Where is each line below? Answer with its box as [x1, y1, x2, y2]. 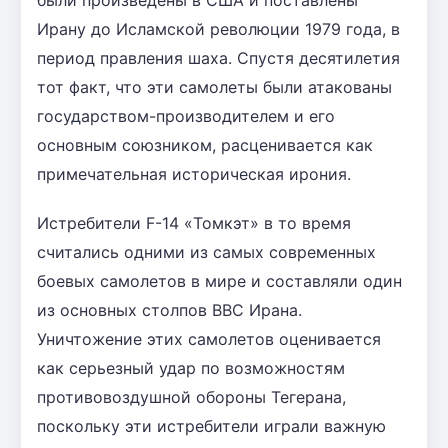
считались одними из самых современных [37, 241, 376, 262]
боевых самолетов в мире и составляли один [37, 270, 402, 291]
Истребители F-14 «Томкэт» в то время [37, 212, 351, 233]
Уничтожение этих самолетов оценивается [37, 328, 381, 349]
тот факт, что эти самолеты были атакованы [37, 76, 392, 97]
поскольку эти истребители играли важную [37, 415, 386, 436]
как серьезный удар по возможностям [37, 357, 345, 378]
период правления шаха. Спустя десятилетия [37, 47, 400, 68]
